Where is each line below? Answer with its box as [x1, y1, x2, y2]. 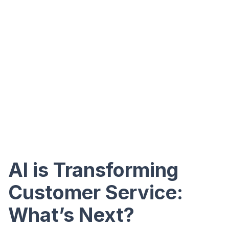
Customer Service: [8, 180, 183, 204]
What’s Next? [8, 203, 134, 226]
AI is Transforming [8, 158, 178, 181]
